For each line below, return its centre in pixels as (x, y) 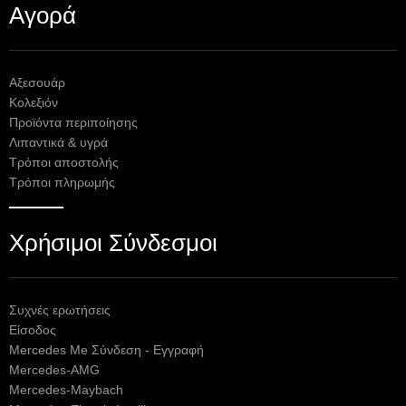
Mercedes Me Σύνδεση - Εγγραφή (106, 351)
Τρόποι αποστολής (64, 163)
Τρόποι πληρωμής (62, 183)
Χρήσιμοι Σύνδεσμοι (113, 243)
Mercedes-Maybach (66, 391)
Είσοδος (33, 331)
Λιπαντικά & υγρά (58, 143)
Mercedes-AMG (54, 371)
